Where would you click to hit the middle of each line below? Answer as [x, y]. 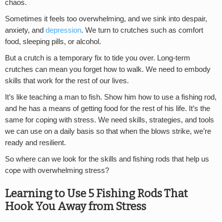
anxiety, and [25, 30]
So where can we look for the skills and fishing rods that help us [107, 159]
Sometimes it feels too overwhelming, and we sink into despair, [106, 19]
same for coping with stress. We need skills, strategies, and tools [110, 120]
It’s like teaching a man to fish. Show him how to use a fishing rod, [111, 97]
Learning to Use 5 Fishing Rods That [96, 194]
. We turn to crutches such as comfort [142, 30]
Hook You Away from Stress [76, 207]
